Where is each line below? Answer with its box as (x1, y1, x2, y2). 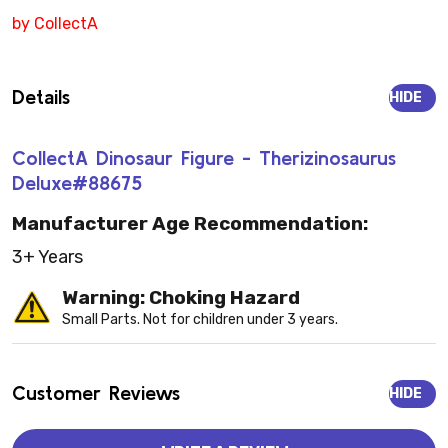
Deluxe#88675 (12, 170, 142, 194)
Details (12, 84, 70, 108)
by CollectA (12, 13, 98, 33)
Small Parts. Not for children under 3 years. (62, 311, 338, 329)
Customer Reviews (12, 381, 180, 405)
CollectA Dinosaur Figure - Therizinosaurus (12, 145, 396, 169)
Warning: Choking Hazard (62, 286, 300, 310)
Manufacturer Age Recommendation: (12, 212, 368, 236)
